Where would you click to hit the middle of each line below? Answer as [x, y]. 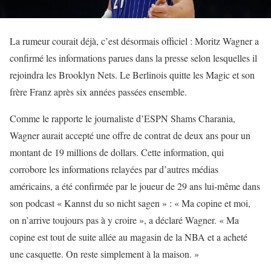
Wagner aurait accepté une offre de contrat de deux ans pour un [130, 135]
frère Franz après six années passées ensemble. [98, 92]
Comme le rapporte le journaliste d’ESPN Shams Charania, [122, 119]
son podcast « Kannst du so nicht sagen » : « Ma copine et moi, [130, 203]
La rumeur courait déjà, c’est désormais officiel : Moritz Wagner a [134, 41]
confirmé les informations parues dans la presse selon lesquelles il [133, 58]
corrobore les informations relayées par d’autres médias [114, 169]
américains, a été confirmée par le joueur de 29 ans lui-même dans [135, 186]
